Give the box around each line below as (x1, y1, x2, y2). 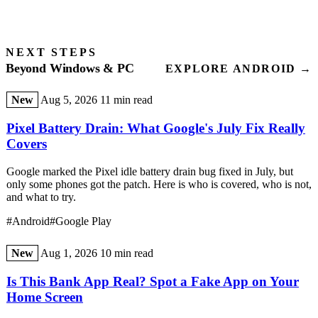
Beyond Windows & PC (6, 61, 134, 76)
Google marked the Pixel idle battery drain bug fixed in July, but (6, 165, 293, 177)
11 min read (100, 94, 153, 106)
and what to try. (6, 190, 76, 203)
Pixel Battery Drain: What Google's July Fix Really (6, 121, 305, 136)
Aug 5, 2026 (40, 94, 97, 106)
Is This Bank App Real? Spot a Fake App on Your (6, 273, 299, 289)
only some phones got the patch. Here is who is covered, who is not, (6, 177, 312, 190)
